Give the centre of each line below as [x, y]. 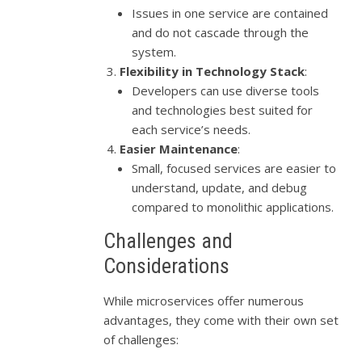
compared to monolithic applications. [233, 207]
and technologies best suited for [223, 110]
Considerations [167, 266]
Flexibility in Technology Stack [213, 72]
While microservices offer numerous [204, 301]
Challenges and [168, 241]
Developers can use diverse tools [226, 91]
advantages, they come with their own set [221, 320]
